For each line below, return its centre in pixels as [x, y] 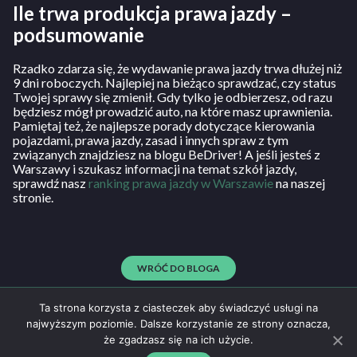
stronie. [33, 198]
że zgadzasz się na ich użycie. [178, 339]
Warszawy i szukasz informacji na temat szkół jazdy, [155, 169]
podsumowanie [78, 35]
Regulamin [321, 342]
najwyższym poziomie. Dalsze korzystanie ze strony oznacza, [178, 324]
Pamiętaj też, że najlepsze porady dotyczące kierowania [164, 126]
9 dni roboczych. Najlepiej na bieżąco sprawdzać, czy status [175, 83]
